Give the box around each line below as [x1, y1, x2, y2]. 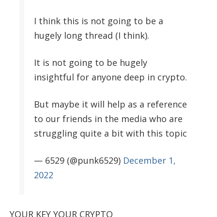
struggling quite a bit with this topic [34, 127, 187, 139]
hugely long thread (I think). [34, 29, 149, 41]
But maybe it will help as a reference [34, 98, 187, 110]
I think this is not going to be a [34, 15, 163, 27]
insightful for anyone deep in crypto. [34, 71, 187, 83]
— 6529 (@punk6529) [34, 154, 123, 166]
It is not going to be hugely [34, 56, 147, 68]
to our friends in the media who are [34, 112, 183, 124]
